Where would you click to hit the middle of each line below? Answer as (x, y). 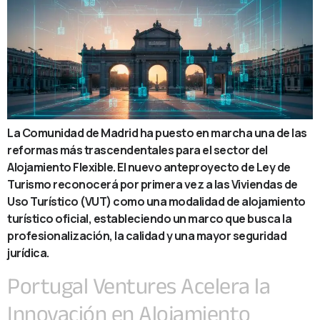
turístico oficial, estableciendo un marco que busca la (149, 219)
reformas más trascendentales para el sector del (137, 150)
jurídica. (28, 253)
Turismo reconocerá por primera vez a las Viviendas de (152, 185)
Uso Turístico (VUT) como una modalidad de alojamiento (156, 202)
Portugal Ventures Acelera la (139, 286)
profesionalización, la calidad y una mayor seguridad (147, 236)
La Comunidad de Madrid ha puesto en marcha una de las (157, 133)
